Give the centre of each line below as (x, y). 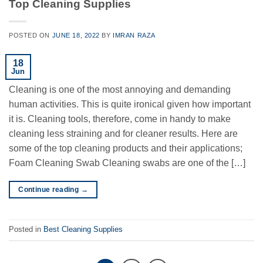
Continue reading (50, 189)
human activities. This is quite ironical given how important (130, 104)
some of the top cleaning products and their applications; (126, 148)
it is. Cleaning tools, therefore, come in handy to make (120, 119)
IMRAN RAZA (134, 35)
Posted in (26, 230)
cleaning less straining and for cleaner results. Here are (123, 133)
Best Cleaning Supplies (83, 230)
